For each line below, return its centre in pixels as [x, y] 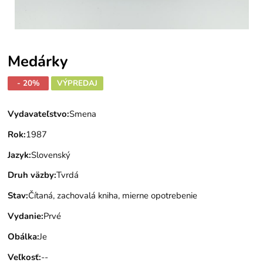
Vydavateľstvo [38, 114]
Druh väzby [31, 175]
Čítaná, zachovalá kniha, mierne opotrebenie [113, 196]
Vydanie [25, 216]
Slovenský [51, 155]
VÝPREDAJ [77, 83]
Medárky [38, 61]
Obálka [23, 236]
